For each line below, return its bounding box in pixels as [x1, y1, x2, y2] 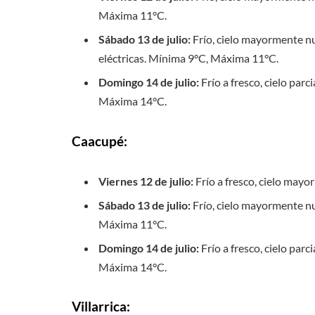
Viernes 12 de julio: [98, 174, 193, 188]
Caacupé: [72, 132, 127, 149]
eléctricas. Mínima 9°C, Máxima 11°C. [98, 51, 278, 65]
